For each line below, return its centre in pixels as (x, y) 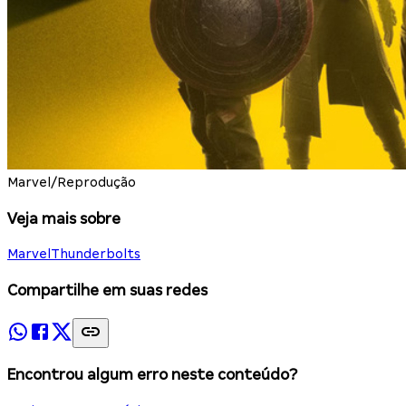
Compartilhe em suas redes (107, 291)
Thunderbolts (96, 254)
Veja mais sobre (64, 218)
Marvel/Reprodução (72, 182)
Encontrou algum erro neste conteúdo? (152, 375)
